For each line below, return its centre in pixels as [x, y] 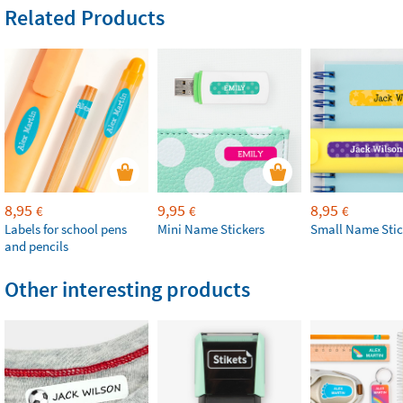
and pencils [36, 246]
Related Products [85, 18]
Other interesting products [127, 289]
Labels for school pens [66, 229]
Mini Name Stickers [211, 229]
